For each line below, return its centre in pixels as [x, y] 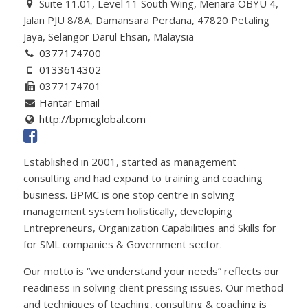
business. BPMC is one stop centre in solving [129, 194]
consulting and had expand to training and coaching [143, 178]
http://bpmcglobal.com [92, 119]
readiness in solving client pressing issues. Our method [153, 287]
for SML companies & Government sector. [122, 244]
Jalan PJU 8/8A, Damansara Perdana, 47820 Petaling [146, 20]
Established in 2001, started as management [130, 161]
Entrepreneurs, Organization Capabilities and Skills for [150, 227]
